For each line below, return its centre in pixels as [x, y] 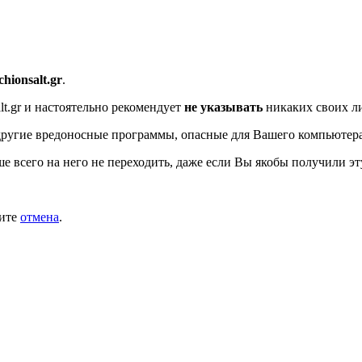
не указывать [223, 107]
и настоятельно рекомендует [103, 107]
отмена [40, 217]
